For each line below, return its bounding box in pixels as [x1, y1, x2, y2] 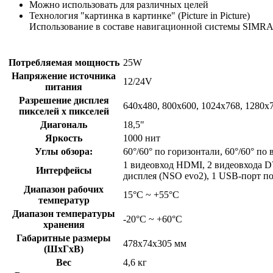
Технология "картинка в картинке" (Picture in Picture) [29, 10, 250, 21]
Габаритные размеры [16, 232, 111, 243]
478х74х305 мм [123, 238, 186, 249]
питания [45, 81, 82, 92]
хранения [43, 219, 85, 230]
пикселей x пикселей [18, 105, 109, 116]
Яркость [45, 132, 82, 143]
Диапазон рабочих [24, 183, 104, 194]
